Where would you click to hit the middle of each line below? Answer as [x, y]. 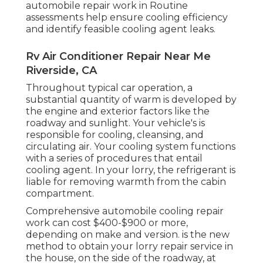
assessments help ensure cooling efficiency [127, 17]
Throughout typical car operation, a [109, 87]
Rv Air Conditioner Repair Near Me [118, 56]
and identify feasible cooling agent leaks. [121, 29]
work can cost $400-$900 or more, [107, 222]
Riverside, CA [61, 70]
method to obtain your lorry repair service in [129, 246]
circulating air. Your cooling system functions [131, 146]
